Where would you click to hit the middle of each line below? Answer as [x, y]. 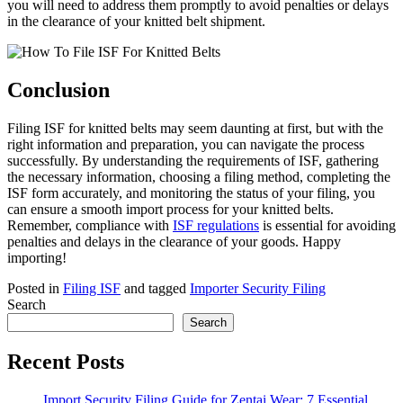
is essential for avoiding [327, 225]
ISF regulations [216, 225]
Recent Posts [66, 361]
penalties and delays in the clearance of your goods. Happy [174, 241]
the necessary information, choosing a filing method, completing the [199, 176]
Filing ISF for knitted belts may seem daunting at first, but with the [195, 128]
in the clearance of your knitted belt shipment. [136, 22]
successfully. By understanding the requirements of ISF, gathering [193, 160]
